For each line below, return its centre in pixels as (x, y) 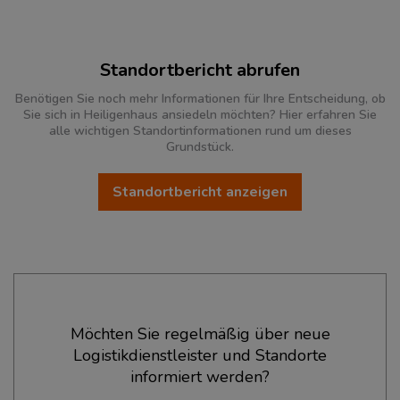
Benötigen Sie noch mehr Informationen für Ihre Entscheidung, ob (200, 99)
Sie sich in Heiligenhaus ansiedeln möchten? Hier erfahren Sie (200, 115)
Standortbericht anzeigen (257, 192)
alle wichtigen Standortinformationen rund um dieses (200, 131)
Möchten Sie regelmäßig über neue (200, 334)
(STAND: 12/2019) (162, 355)
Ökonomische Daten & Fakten (136, 295)
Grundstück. (200, 147)
